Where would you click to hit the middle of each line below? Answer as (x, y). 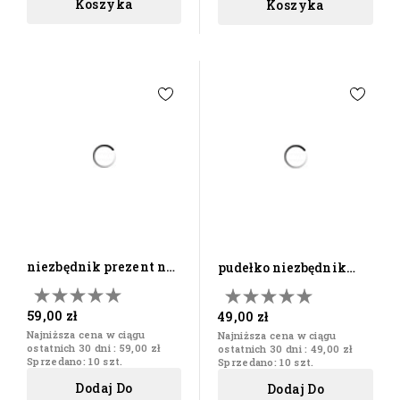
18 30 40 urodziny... (87, 287)
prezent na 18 (262, 287)
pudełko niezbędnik (282, 268)
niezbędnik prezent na (101, 267)
